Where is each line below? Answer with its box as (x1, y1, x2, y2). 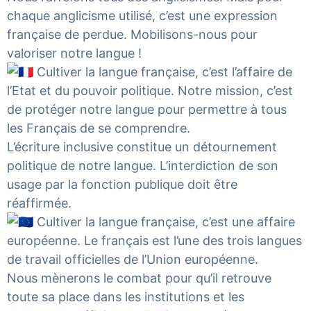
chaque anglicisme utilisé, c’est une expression (7, 8, 278, 23)
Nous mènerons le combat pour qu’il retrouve (7, 270, 271, 285)
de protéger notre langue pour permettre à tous (7, 101, 287, 117)
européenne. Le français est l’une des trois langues (7, 233, 302, 248)
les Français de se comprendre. (7, 120, 190, 135)
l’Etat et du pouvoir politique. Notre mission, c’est (7, 83, 293, 98)
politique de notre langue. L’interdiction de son (7, 158, 278, 173)
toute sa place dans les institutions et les (7, 289, 244, 304)
